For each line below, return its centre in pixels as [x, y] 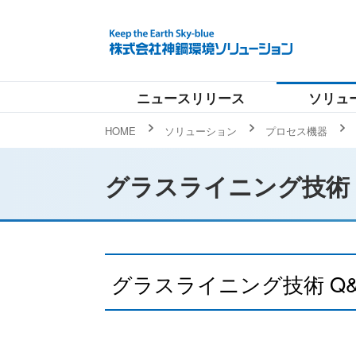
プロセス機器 [296, 131]
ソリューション [201, 131]
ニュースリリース [191, 98]
